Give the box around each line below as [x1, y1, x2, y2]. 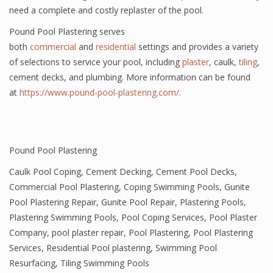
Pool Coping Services [121, 211, 204, 223]
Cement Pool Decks [156, 166, 235, 177]
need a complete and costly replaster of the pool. [9, 4, 204, 16]
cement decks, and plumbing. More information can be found [9, 71, 250, 83]
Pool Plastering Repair [9, 196, 96, 208]
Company [9, 227, 47, 238]
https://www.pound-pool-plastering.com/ [19, 87, 179, 98]
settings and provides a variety [136, 41, 258, 52]
